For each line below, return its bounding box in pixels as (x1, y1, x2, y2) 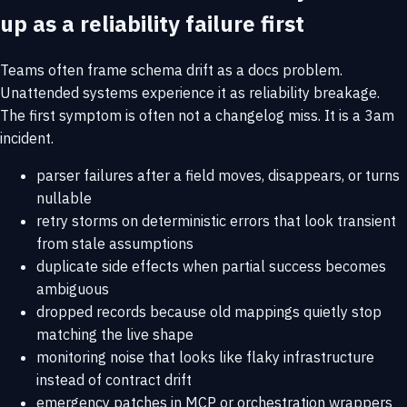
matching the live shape (36, 325, 194, 344)
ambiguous (36, 280, 109, 299)
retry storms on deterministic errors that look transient (36, 212, 396, 231)
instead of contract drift (36, 371, 192, 390)
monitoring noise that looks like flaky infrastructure (36, 348, 374, 367)
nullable (36, 189, 92, 208)
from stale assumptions (36, 234, 194, 253)
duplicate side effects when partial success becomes (36, 257, 386, 276)
